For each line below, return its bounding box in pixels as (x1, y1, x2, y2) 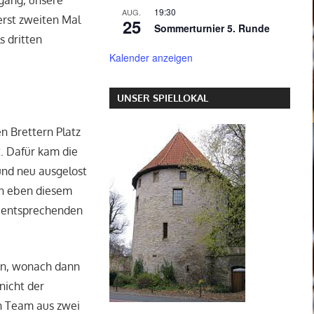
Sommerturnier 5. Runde (153, 20, 270, 35)
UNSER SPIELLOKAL (116, 92, 208, 104)
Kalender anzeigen (109, 50, 193, 64)
